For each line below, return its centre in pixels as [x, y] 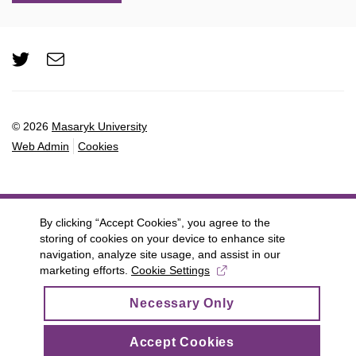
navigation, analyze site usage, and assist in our [160, 254]
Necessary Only [182, 303]
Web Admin [41, 146]
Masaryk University [99, 126]
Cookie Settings [170, 270]
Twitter [75, 59]
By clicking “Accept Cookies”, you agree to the [155, 222]
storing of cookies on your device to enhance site [163, 238]
